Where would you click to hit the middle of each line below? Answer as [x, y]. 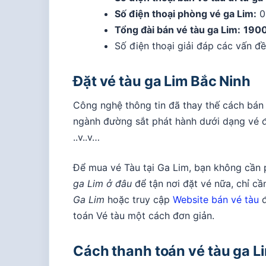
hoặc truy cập [139, 199]
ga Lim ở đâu [104, 183]
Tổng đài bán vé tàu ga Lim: [177, 30]
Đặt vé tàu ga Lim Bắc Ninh [162, 81]
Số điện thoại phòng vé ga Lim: [185, 14]
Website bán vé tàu [216, 199]
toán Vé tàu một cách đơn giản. [144, 216]
